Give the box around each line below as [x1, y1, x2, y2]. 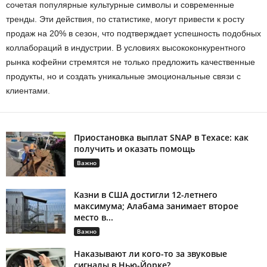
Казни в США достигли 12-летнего [74, 188, 218, 200]
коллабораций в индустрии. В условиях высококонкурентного [6, 42, 246, 52]
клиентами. [6, 85, 50, 95]
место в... [74, 211, 113, 223]
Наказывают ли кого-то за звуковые [74, 247, 227, 259]
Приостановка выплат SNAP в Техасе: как [74, 131, 249, 143]
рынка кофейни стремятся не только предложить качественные [6, 57, 255, 67]
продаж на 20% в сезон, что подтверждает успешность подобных [6, 28, 261, 38]
